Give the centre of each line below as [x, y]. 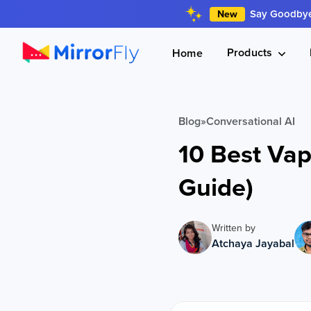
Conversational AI [251, 121]
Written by [234, 228]
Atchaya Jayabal [253, 243]
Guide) [216, 187]
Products [251, 53]
